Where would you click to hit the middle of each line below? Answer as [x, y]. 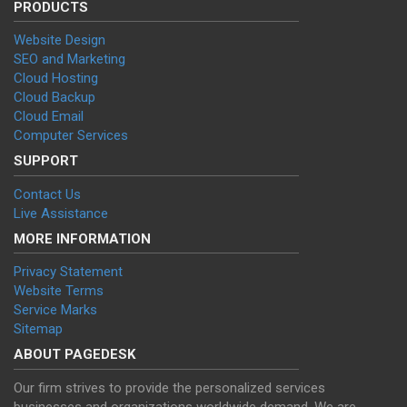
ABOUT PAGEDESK [74, 355]
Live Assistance [61, 213]
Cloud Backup [55, 98]
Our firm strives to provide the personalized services [169, 387]
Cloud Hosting [56, 79]
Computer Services [71, 136]
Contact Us [47, 194]
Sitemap [38, 329]
